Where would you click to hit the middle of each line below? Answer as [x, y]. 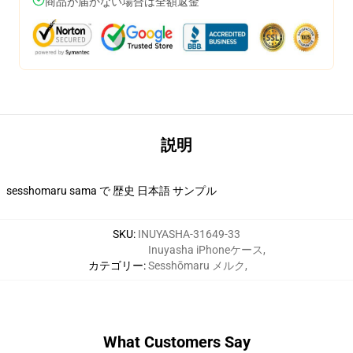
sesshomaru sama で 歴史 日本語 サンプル [111, 191]
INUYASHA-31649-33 [189, 234]
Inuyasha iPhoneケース [205, 250]
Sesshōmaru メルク [196, 266]
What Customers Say [176, 342]
